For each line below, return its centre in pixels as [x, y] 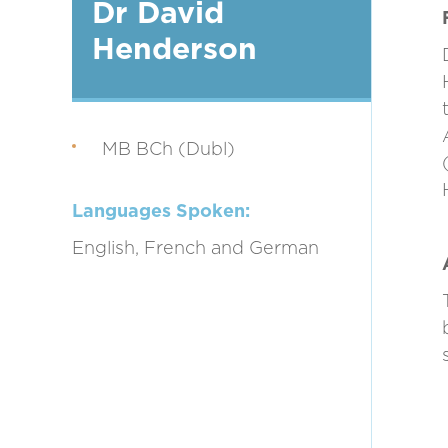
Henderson [174, 50]
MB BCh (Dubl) [168, 150]
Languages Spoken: [161, 212]
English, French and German [195, 249]
